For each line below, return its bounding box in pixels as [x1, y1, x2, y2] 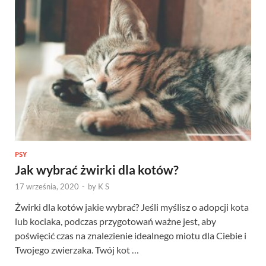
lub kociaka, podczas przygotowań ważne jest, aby [15, 215, 216, 227]
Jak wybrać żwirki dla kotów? [15, 161, 179, 177]
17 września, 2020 [15, 181, 79, 191]
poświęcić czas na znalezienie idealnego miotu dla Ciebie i [15, 229, 246, 241]
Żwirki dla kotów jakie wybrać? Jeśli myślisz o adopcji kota [15, 201, 249, 213]
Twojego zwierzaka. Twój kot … [15, 243, 139, 255]
